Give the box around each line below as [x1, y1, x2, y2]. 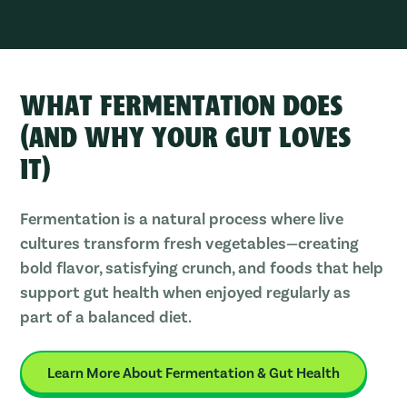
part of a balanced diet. [20, 306, 193, 327]
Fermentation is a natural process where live [20, 208, 344, 229]
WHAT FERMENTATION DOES [20, 91, 343, 126]
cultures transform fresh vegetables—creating [20, 233, 360, 253]
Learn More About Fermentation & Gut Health [47, 363, 341, 382]
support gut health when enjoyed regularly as [20, 282, 352, 303]
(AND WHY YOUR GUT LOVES [20, 123, 352, 158]
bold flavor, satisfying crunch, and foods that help [20, 257, 384, 278]
